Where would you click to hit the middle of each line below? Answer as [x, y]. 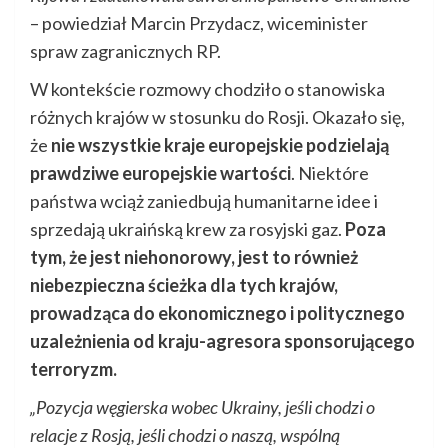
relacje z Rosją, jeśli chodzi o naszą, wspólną [185, 434]
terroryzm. [73, 368]
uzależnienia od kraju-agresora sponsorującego [222, 340]
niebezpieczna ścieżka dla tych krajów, [184, 284]
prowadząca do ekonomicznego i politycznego [217, 312]
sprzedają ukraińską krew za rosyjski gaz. [187, 228]
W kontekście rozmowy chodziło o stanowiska [207, 88]
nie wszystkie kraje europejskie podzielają [220, 144]
